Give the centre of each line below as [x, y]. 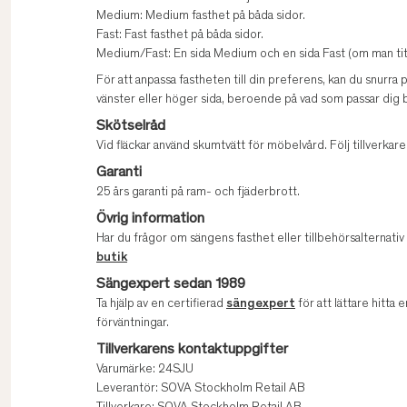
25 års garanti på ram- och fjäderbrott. [198, 193]
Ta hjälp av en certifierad [161, 305]
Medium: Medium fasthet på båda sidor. [201, 17]
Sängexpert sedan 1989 [171, 285]
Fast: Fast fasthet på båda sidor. [180, 36]
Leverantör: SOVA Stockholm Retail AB [201, 389]
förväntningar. [133, 324]
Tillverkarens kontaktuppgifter [192, 350]
